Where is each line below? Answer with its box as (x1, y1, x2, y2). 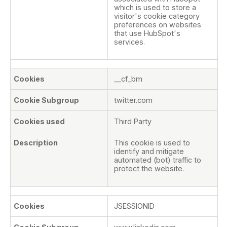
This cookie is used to (114, 138, 190, 147)
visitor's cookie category (114, 11, 200, 20)
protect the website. (114, 164, 184, 173)
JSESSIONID (114, 201, 155, 210)
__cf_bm (114, 74, 142, 84)
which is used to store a (114, 3, 196, 12)
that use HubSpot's (114, 28, 180, 37)
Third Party (114, 117, 152, 126)
